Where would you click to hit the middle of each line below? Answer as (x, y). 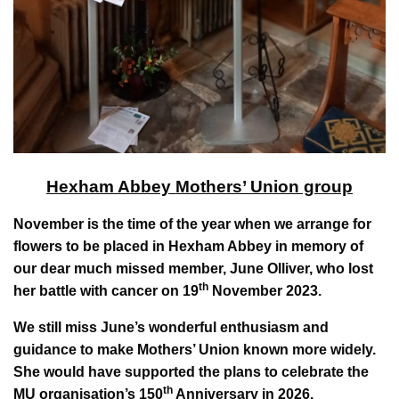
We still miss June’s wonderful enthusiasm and (171, 327)
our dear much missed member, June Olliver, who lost (193, 268)
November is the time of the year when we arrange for (192, 224)
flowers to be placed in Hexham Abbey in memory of (188, 246)
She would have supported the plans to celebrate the (191, 371)
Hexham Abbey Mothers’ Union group (199, 186)
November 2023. (265, 290)
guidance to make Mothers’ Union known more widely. (195, 349)
